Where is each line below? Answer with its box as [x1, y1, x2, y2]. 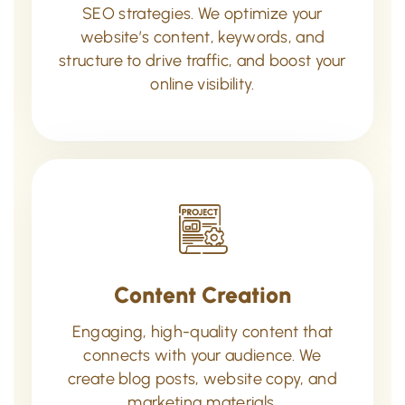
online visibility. [150, 73, 255, 94]
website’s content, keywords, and [80, 26, 325, 47]
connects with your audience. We [83, 344, 322, 365]
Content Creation [114, 280, 291, 308]
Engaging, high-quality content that [71, 321, 334, 342]
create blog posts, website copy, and [68, 368, 337, 389]
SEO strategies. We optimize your [82, 3, 323, 24]
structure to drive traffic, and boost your [59, 50, 346, 71]
